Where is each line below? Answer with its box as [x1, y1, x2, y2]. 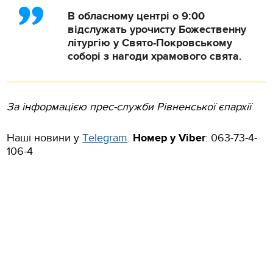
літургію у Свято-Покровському [68, 36, 233, 50]
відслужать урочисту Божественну [68, 23, 247, 37]
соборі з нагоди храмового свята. [68, 49, 246, 63]
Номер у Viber [133, 131, 206, 145]
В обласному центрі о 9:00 [68, 9, 205, 23]
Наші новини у [7, 131, 83, 144]
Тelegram [82, 131, 128, 144]
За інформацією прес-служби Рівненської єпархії [7, 100, 252, 113]
